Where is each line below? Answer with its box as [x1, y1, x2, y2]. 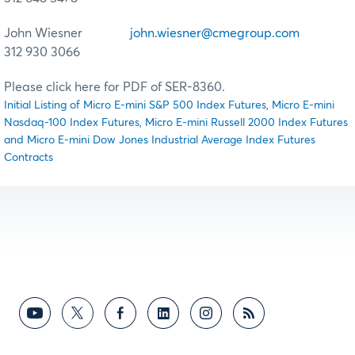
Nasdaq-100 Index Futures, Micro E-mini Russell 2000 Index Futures [4, 116, 348, 128]
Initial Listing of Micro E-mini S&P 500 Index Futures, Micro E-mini [4, 99, 334, 111]
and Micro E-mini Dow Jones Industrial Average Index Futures [4, 134, 315, 146]
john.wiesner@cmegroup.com [130, 26, 300, 40]
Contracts [4, 151, 53, 163]
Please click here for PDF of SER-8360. [4, 80, 225, 94]
